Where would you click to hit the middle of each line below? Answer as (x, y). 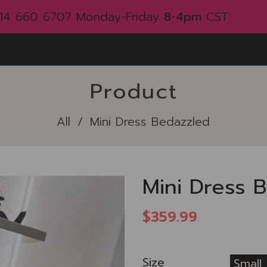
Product (133, 92)
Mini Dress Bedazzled (150, 122)
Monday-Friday (120, 17)
